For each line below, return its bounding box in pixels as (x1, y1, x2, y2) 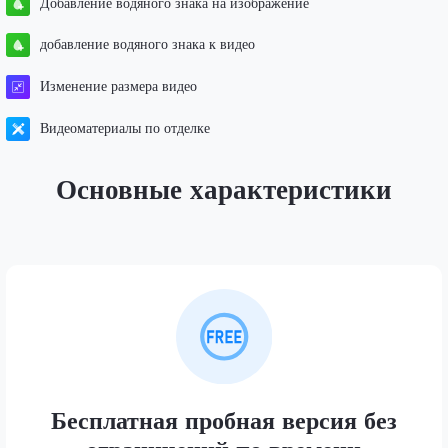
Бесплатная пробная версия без (50, 402, 397, 443)
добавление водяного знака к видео (39, 37, 255, 53)
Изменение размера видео (39, 79, 197, 95)
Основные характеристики (55, 169, 392, 214)
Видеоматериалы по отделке (39, 121, 210, 137)
